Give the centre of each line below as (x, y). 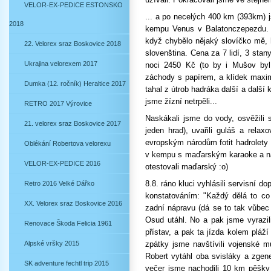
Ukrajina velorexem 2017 (61, 64)
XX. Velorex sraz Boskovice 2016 (73, 203)
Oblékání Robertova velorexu (67, 143)
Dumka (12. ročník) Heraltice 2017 (75, 83)
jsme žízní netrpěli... (181, 101)
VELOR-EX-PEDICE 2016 (62, 163)
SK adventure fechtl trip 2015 (67, 263)
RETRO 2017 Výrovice (58, 103)
